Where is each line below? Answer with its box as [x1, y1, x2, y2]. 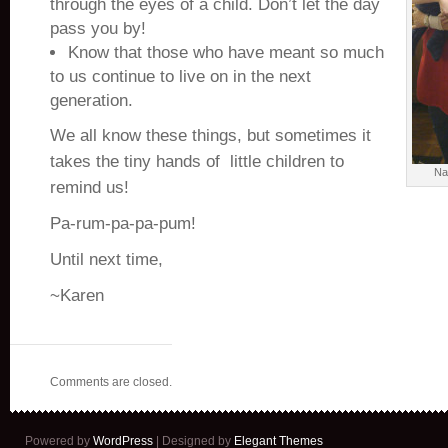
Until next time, [50, 250, 163, 269]
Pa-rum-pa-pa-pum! [50, 214, 196, 233]
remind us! [50, 178, 129, 197]
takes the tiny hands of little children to [50, 152, 344, 171]
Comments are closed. [50, 375, 172, 389]
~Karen [50, 286, 104, 305]
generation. [50, 91, 133, 110]
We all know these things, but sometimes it [50, 126, 371, 145]
